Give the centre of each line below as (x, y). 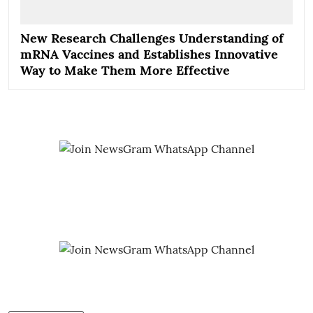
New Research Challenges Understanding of (152, 38)
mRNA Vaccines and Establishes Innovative (149, 54)
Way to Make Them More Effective (125, 70)
